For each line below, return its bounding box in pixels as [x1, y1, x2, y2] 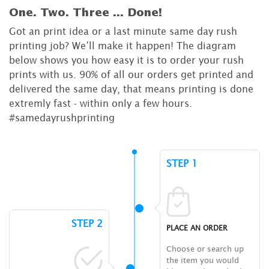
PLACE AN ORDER [166, 223, 228, 233]
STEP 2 [71, 218, 103, 229]
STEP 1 [166, 158, 198, 169]
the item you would [166, 256, 239, 265]
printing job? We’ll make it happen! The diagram [9, 40, 236, 52]
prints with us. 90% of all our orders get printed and [9, 69, 253, 80]
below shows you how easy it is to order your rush [9, 55, 244, 66]
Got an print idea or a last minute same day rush [9, 26, 237, 37]
